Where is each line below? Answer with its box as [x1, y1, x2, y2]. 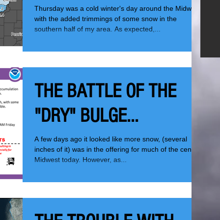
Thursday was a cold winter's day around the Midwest [34, 4, 201, 12]
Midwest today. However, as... [34, 156, 127, 164]
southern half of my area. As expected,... [34, 25, 161, 33]
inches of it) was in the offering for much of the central [34, 145, 201, 153]
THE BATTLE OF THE [34, 80, 176, 102]
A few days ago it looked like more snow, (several [34, 135, 187, 143]
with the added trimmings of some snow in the [34, 15, 177, 23]
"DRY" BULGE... [34, 105, 138, 127]
